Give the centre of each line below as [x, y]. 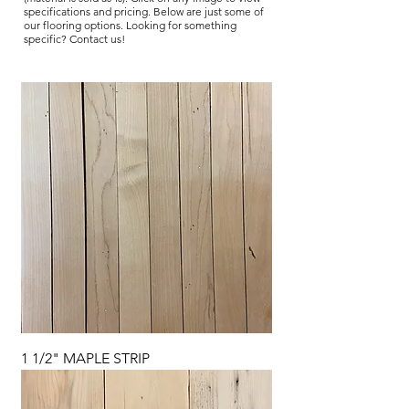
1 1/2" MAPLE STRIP [85, 358]
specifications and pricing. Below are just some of [144, 11]
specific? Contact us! [76, 38]
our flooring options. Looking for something [130, 25]
